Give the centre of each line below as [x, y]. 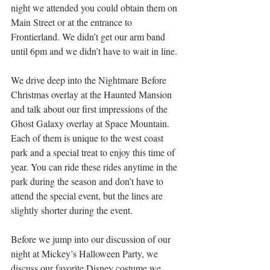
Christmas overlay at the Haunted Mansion [93, 94]
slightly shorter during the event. [72, 210]
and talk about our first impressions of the [90, 109]
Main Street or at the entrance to [73, 22]
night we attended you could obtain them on [95, 8]
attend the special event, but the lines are [88, 196]
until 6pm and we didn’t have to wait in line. [95, 51]
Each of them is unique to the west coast [88, 138]
